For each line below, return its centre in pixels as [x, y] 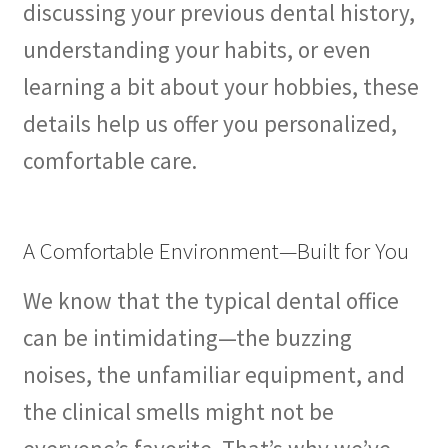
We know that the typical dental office [210, 300]
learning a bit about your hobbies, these [220, 87]
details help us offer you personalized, [209, 124]
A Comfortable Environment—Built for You [215, 251]
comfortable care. [109, 161]
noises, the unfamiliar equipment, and [213, 374]
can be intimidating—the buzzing [187, 337]
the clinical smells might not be [178, 411]
